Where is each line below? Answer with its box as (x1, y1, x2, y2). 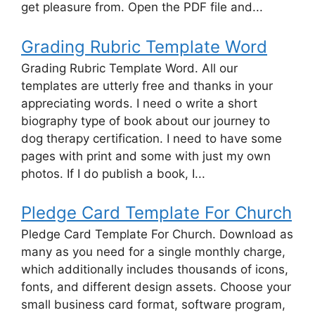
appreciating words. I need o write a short (21, 96, 257, 110)
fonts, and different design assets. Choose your (21, 280, 291, 295)
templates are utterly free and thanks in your (21, 78, 273, 93)
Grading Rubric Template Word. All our (21, 60, 238, 75)
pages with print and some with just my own (21, 148, 271, 163)
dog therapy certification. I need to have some (21, 131, 282, 146)
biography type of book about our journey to (21, 113, 270, 128)
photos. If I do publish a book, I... (21, 166, 205, 181)
